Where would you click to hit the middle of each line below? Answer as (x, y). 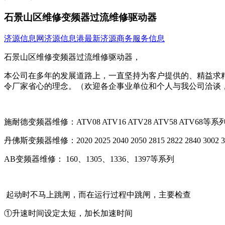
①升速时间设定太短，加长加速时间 (68, 213)
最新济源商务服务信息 (125, 39)
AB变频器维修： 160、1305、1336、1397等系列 (89, 159)
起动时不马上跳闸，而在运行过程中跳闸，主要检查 (97, 195)
